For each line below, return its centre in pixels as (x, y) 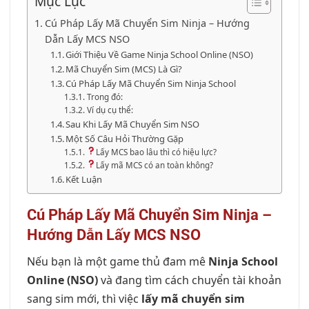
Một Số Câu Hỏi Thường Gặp (125, 139)
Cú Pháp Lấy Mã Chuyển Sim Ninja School (151, 83)
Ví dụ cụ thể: (110, 110)
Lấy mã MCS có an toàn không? (154, 165)
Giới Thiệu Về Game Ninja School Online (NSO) (160, 54)
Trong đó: (104, 97)
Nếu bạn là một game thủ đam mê (118, 262)
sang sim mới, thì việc (84, 299)
